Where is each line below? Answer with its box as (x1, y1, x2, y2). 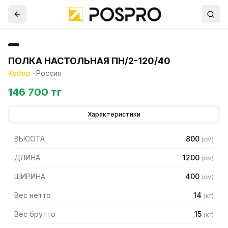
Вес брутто (14, 210, 55, 218)
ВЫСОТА (14, 134, 45, 143)
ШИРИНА (14, 172, 45, 181)
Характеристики (88, 110, 140, 118)
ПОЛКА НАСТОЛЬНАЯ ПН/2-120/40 (8, 55, 170, 66)
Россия (36, 69, 62, 77)
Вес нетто (14, 191, 51, 199)
